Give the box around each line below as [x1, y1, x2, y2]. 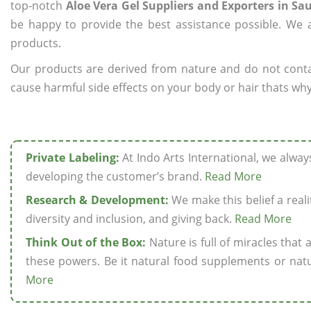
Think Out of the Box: [26, 235, 146, 250]
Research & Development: [26, 192, 169, 208]
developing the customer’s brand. [26, 169, 205, 184]
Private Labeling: [26, 150, 119, 165]
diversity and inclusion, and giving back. [26, 211, 235, 226]
